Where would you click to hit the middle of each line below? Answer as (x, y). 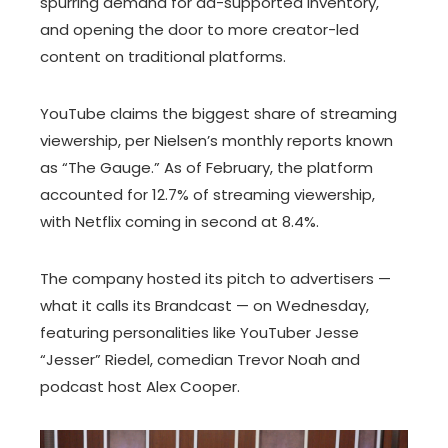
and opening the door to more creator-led (199, 29)
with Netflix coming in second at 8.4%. (179, 221)
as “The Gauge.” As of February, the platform (206, 167)
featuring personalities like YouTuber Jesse (199, 332)
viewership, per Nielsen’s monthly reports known (216, 140)
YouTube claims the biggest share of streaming (218, 113)
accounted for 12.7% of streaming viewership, (207, 194)
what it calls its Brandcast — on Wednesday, (204, 305)
